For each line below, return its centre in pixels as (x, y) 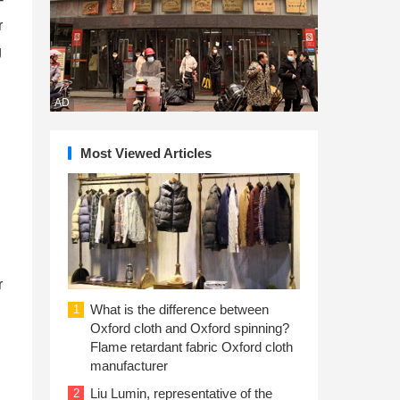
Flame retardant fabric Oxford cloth (192, 347)
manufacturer (129, 366)
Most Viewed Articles (146, 153)
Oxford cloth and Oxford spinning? (190, 328)
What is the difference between (179, 309)
